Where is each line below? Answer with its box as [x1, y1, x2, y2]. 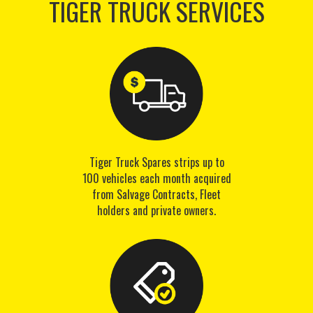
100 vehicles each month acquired [82, 169, 231, 187]
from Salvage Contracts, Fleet [92, 185, 221, 203]
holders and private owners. [97, 201, 216, 219]
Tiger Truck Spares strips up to [89, 153, 224, 170]
